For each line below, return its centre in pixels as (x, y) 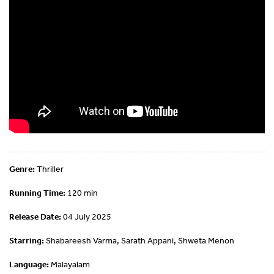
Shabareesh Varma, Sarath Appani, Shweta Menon (139, 241)
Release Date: (35, 217)
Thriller (49, 169)
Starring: (27, 241)
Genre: (22, 169)
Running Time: (37, 193)
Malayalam (69, 265)
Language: (29, 265)
